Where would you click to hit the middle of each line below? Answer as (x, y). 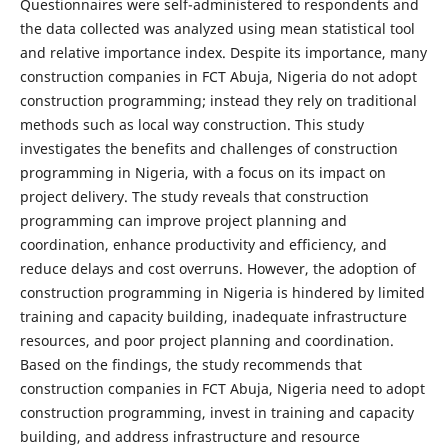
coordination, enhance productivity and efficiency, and (203, 244)
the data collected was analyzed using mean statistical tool (217, 28)
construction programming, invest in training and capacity (216, 412)
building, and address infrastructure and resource (189, 436)
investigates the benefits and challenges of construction (208, 148)
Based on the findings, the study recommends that (190, 364)
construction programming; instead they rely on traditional (218, 100)
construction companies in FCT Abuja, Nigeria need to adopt (222, 388)
